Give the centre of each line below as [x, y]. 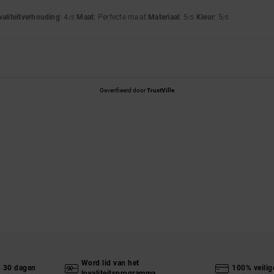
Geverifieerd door [123, 90]
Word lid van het [110, 263]
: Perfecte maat [121, 17]
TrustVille [161, 90]
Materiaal [164, 17]
